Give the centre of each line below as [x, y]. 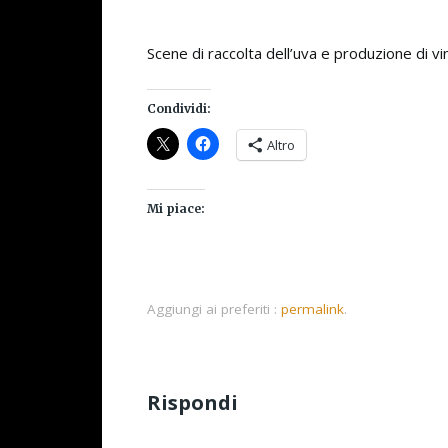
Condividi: [179, 108]
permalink [312, 308]
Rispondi [192, 402]
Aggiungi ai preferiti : [214, 308]
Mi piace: [176, 208]
